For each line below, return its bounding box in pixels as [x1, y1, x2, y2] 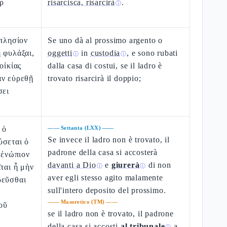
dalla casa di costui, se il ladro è [48, 61, 163, 70]
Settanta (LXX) [61, 125, 101, 131]
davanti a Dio [48, 161, 96, 169]
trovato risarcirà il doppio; [48, 74, 141, 83]
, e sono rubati [127, 49, 178, 57]
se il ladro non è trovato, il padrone [48, 209, 174, 218]
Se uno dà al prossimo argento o [48, 36, 163, 45]
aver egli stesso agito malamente [48, 173, 163, 182]
